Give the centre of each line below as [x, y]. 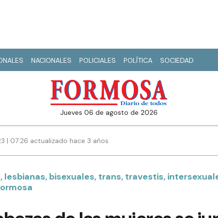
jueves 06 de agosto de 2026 [111, 113]
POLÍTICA [138, 60]
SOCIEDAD [177, 60]
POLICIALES [98, 60]
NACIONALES [51, 60]
